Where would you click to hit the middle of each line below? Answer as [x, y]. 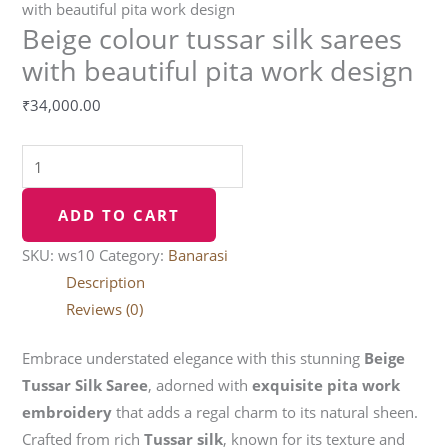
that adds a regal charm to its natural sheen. [265, 412]
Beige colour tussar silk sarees [212, 38]
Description [106, 282]
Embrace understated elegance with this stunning [193, 358]
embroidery [67, 412]
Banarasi [198, 255]
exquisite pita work [326, 385]
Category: [134, 255]
